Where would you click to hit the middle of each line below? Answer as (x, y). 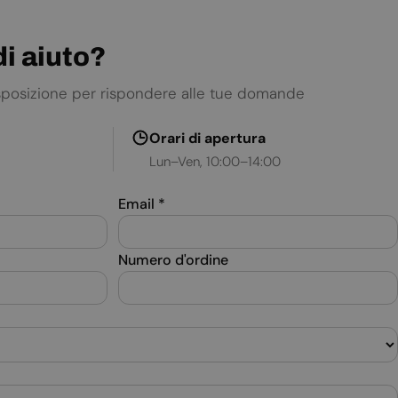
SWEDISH (99, 111)
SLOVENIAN (105, 51)
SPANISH (98, 81)
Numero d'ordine (173, 260)
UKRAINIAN (104, 171)
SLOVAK (97, 20)
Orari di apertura (207, 139)
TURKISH (99, 141)
